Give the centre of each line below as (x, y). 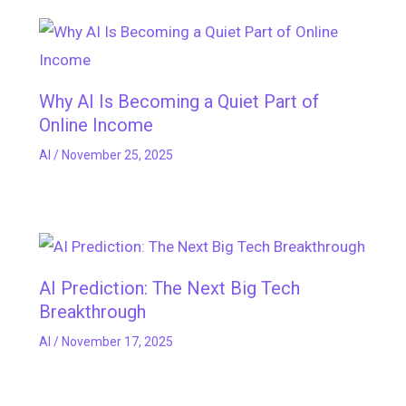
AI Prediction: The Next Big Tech (169, 289)
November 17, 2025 (117, 342)
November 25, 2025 (117, 155)
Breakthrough (92, 312)
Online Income (96, 126)
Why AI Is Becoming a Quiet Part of (179, 102)
